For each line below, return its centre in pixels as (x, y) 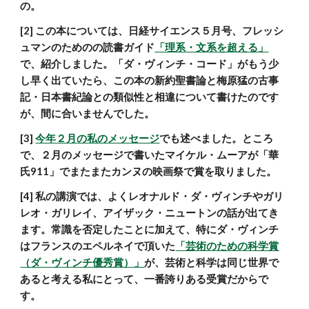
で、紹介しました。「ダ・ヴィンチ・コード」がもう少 (150, 64)
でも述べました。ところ (217, 138)
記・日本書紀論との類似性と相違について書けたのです (150, 97)
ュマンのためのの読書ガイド (88, 47)
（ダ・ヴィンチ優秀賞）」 (82, 262)
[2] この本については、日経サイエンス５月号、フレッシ (152, 31)
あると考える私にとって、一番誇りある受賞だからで (144, 279)
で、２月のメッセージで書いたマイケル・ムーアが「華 (150, 155)
